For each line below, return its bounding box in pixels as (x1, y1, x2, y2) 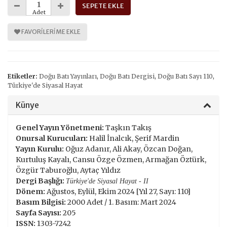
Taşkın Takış (104, 123, 152, 132)
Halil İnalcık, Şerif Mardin (88, 133, 179, 143)
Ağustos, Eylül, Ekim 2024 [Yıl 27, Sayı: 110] (45, 186, 192, 196)
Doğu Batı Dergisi (100, 72, 155, 80)
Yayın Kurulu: (16, 144, 64, 154)
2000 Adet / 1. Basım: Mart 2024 (66, 197, 176, 207)
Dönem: (16, 186, 45, 196)
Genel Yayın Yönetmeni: (16, 123, 104, 132)
